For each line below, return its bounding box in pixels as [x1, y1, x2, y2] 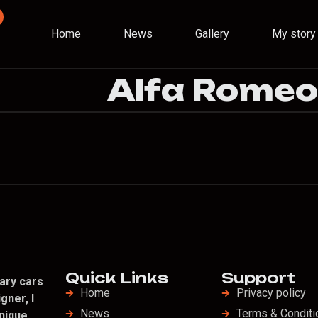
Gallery [194, 27, 229, 40]
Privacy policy [236, 286, 306, 300]
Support [221, 268, 296, 287]
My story [271, 27, 316, 40]
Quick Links [65, 268, 169, 287]
